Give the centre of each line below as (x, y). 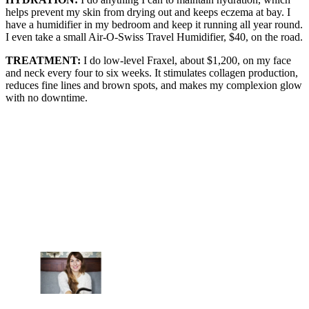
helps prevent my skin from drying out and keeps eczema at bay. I (148, 12)
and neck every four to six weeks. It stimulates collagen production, (152, 72)
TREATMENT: (43, 60)
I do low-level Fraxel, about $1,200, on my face (186, 60)
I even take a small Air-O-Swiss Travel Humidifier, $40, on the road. (154, 37)
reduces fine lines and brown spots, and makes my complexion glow (154, 85)
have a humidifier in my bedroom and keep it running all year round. (154, 24)
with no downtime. (47, 97)
